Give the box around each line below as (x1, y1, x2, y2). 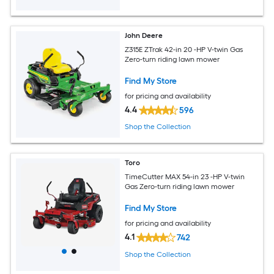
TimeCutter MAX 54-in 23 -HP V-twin (125, 172, 245, 181)
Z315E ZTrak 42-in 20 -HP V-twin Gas (125, 45, 243, 54)
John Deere (125, 31, 163, 40)
